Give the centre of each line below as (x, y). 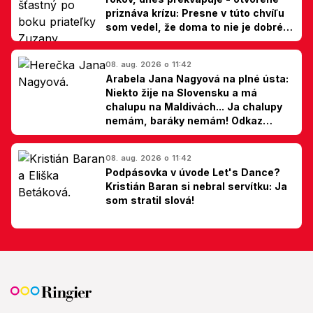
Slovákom (130, 134)
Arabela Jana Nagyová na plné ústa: (197, 78)
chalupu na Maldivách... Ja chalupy (194, 106)
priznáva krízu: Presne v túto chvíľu (195, 13)
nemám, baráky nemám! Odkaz (184, 120)
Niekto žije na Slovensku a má (181, 92)
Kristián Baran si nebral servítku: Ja (196, 186)
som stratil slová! (150, 200)
